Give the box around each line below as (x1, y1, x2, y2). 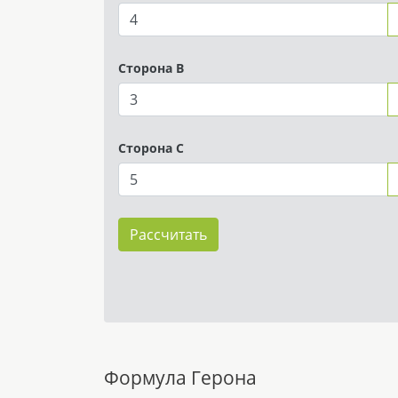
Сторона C (118, 139, 184, 156)
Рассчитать (130, 224, 207, 244)
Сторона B (118, 59, 184, 76)
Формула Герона (104, 364, 257, 390)
